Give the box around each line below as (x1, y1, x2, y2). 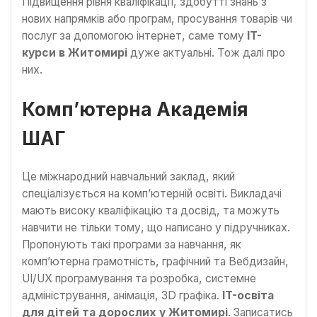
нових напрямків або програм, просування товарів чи (22, 11, 292, 25)
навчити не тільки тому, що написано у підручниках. (22, 220, 290, 234)
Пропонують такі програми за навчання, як (22, 237, 241, 251)
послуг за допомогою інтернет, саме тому (22, 28, 247, 42)
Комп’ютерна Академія (22, 98, 248, 121)
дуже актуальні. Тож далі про (127, 45, 285, 59)
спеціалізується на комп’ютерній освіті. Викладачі (22, 186, 282, 200)
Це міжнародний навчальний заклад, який (22, 169, 235, 183)
